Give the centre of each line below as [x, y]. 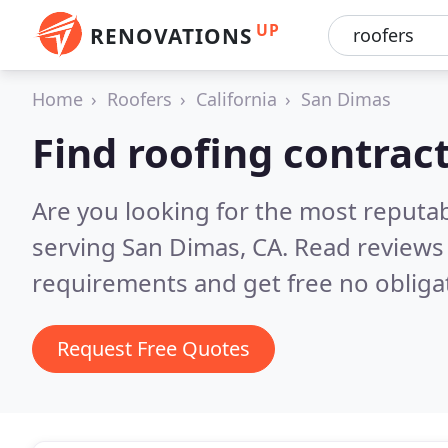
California [236, 99]
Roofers [139, 99]
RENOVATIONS [171, 36]
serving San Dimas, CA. [163, 246]
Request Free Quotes [153, 348]
